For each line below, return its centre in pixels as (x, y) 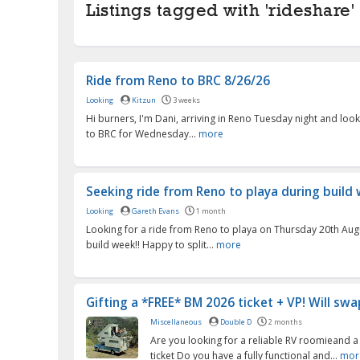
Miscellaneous (176, 321)
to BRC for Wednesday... (142, 133)
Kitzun (144, 100)
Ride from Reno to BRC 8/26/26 (178, 80)
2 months (286, 321)
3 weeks (187, 100)
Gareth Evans (156, 211)
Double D (236, 321)
